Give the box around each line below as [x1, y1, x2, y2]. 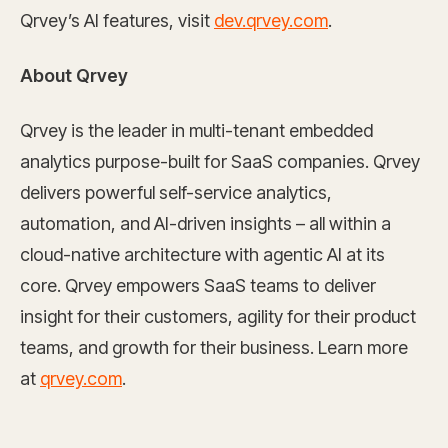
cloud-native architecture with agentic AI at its [20, 244, 385, 265]
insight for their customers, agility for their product [20, 306, 416, 327]
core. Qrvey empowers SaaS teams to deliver [20, 275, 376, 296]
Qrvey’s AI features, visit [20, 10, 214, 31]
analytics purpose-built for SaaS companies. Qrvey [20, 151, 420, 172]
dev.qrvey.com [214, 10, 328, 31]
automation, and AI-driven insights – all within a [20, 213, 391, 234]
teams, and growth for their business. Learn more [20, 337, 408, 358]
